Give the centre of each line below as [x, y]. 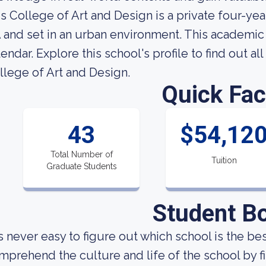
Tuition [224, 160]
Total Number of [81, 154]
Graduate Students [81, 166]
